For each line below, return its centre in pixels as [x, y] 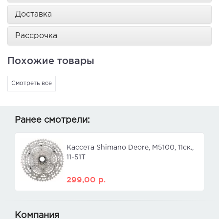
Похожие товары [51, 61]
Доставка [33, 15]
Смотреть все [32, 84]
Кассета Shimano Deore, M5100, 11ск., [130, 148]
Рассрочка [36, 36]
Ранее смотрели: [52, 120]
